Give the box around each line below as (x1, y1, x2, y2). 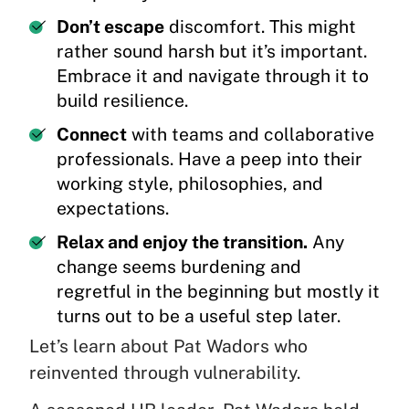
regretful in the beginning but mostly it (57, 281, 380, 302)
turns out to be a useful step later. (57, 306, 341, 327)
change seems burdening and (57, 257, 301, 278)
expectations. (57, 198, 169, 219)
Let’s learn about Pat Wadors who (29, 336, 308, 357)
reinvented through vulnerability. (29, 362, 300, 383)
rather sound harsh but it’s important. (57, 41, 367, 62)
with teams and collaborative (127, 124, 374, 145)
